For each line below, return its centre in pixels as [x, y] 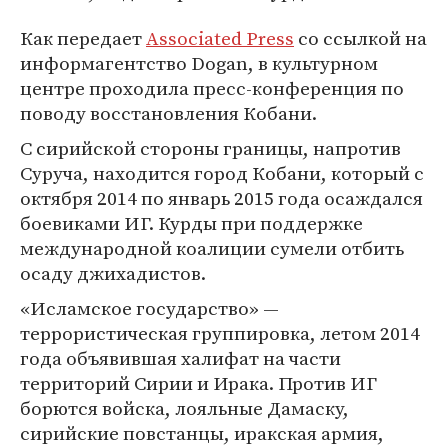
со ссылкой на [360, 38]
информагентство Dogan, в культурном [199, 63]
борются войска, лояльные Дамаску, [184, 408]
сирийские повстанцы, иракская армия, [202, 433]
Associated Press [220, 38]
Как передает [83, 38]
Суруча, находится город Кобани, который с [222, 173]
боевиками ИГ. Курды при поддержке [191, 223]
